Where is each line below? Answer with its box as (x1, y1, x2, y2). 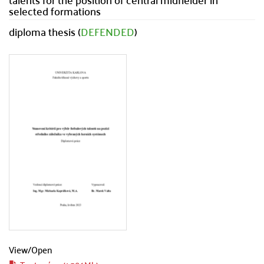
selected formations (9, 1, 101, 21)
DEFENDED (81, 22, 134, 41)
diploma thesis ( (9, 22, 81, 41)
